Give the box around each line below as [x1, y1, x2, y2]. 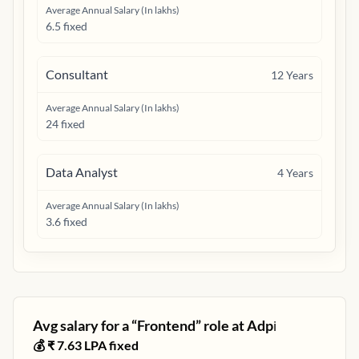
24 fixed [46, 117, 85, 131]
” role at [196, 317, 247, 334]
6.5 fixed [46, 19, 87, 33]
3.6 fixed [46, 215, 87, 228]
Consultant [46, 67, 108, 82]
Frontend [137, 317, 196, 334]
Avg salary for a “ [33, 317, 137, 334]
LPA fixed [82, 337, 139, 353]
